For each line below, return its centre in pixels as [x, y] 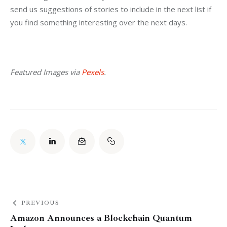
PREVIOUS [40, 203]
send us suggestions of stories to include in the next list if [112, 9]
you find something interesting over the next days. [99, 23]
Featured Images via [46, 72]
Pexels [93, 72]
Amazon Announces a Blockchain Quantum [101, 218]
